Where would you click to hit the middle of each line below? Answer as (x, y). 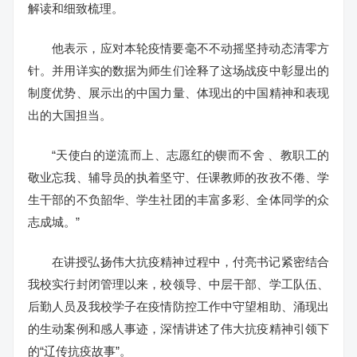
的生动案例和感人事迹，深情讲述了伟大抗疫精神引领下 (178, 328)
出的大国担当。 (70, 115)
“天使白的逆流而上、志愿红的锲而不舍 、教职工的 (190, 155)
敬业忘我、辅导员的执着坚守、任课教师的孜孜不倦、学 (178, 177)
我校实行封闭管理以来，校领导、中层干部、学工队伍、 (178, 284)
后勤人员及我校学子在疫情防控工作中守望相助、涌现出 (178, 306)
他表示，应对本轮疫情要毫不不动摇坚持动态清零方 (190, 48)
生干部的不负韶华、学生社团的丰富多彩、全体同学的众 (178, 199)
